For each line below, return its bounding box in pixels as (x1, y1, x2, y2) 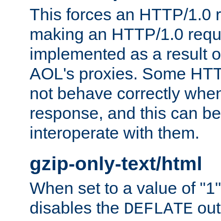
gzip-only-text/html (30, 153, 202, 175)
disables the (30, 198, 124, 217)
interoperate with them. (30, 123, 199, 143)
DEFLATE (124, 199, 193, 219)
